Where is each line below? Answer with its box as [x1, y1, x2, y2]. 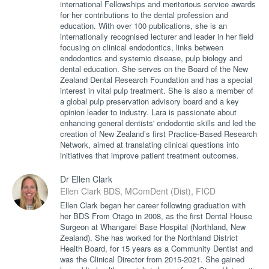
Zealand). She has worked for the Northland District [60, 231, 238, 243]
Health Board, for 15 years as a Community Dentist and [60, 242, 253, 254]
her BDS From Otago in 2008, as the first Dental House [60, 210, 252, 222]
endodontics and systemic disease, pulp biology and [60, 52, 242, 64]
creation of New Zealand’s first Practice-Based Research [60, 127, 257, 139]
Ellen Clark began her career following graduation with [60, 199, 246, 211]
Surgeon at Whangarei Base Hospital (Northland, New [60, 220, 246, 232]
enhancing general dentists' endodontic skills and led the [60, 116, 256, 128]
